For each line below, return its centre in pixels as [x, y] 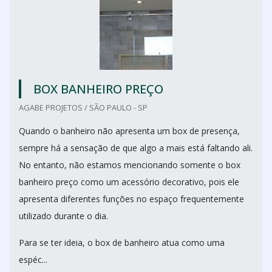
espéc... [33, 260]
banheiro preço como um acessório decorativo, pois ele [129, 182]
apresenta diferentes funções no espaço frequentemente [131, 199]
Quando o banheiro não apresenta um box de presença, [129, 131]
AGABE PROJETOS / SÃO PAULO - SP [83, 107]
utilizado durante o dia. [63, 216]
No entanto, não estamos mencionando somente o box [130, 165]
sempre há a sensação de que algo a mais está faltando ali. [136, 148]
